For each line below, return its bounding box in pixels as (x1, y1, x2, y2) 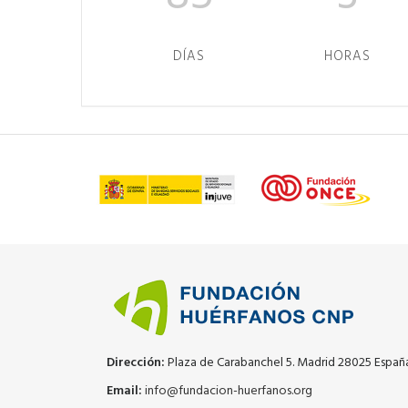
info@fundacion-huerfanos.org (145, 381, 312, 402)
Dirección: (107, 352, 165, 373)
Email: (107, 381, 142, 402)
